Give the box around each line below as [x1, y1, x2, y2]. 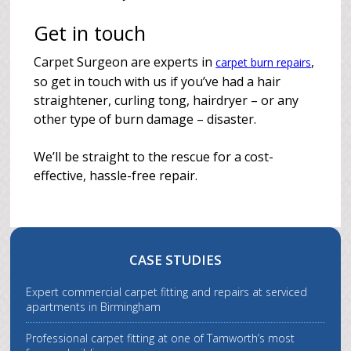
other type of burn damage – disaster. [34, 110, 257, 128]
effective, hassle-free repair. [34, 167, 198, 184]
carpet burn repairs [215, 55, 312, 70]
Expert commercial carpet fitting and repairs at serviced [26, 284, 308, 299]
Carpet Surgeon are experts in [34, 53, 216, 71]
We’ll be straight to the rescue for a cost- [34, 148, 274, 165]
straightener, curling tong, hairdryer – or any [34, 92, 299, 109]
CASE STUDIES [129, 251, 222, 269]
